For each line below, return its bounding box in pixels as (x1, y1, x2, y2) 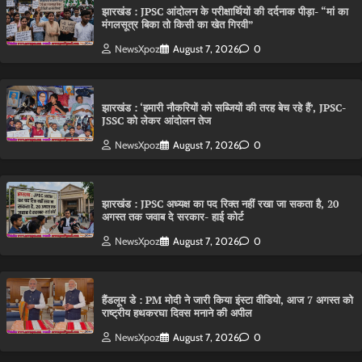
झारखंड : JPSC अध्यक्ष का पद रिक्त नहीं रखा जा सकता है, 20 (102, 197, 339, 212)
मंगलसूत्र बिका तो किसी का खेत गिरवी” (102, 18, 254, 32)
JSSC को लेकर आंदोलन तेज (102, 114, 211, 128)
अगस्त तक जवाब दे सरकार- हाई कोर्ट (102, 210, 246, 225)
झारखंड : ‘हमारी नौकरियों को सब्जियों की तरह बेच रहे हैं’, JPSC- (102, 101, 346, 116)
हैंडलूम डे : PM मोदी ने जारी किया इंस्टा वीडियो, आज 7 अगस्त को (102, 293, 353, 308)
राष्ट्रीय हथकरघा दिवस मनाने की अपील (102, 306, 252, 321)
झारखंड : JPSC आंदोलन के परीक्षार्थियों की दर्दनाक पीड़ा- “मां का (102, 5, 348, 19)
